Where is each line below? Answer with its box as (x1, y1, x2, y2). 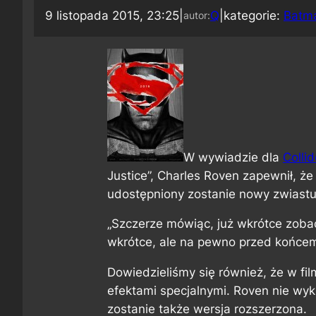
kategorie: (224, 8, 284, 23)
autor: (183, 8, 210, 21)
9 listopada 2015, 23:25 (45, 8, 179, 23)
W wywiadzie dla (183, 150, 283, 164)
